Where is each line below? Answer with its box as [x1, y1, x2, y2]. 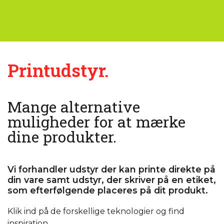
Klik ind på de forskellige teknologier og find [7, 206, 184, 216]
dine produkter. [7, 126, 116, 146]
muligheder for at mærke [7, 111, 185, 131]
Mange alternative [7, 96, 140, 116]
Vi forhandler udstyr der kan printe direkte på [7, 164, 215, 174]
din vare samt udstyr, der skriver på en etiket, [7, 174, 216, 185]
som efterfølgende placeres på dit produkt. [7, 185, 208, 195]
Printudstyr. [7, 58, 109, 82]
